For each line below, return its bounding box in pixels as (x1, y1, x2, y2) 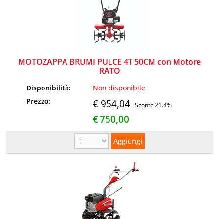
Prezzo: (26, 96, 53, 106)
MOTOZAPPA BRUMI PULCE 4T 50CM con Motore (18, 56, 201, 67)
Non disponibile (93, 83, 146, 92)
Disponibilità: (26, 83, 73, 92)
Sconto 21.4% (135, 101, 172, 109)
